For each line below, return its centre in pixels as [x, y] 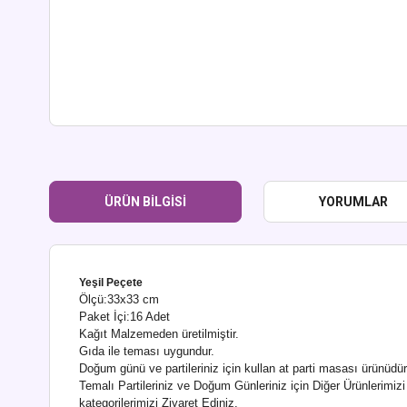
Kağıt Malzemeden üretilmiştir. [159, 334]
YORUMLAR [353, 201]
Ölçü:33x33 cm [119, 299]
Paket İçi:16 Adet [124, 317]
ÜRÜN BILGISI [145, 201]
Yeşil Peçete [111, 283]
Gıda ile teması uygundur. [147, 351]
